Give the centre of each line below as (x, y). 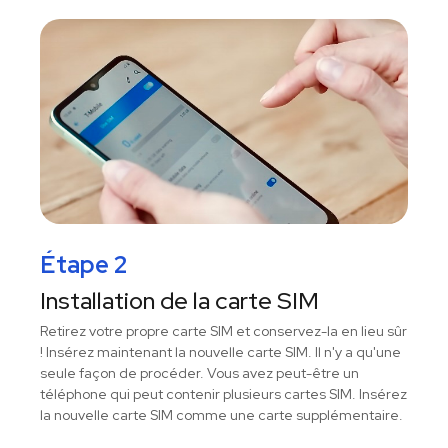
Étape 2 (84, 265)
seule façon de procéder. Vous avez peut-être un (199, 373)
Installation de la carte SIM (179, 301)
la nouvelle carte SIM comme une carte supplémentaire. (221, 415)
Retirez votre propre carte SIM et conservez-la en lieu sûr (223, 331)
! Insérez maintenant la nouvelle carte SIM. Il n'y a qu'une (220, 352)
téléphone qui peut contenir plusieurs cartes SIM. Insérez (223, 394)
